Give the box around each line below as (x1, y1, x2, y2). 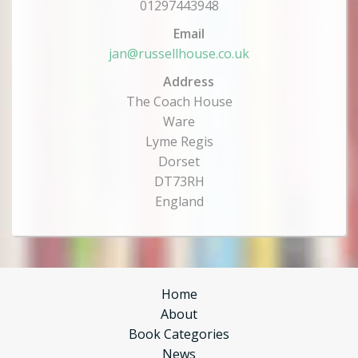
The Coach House (125, 93, 233, 110)
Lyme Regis (145, 133, 213, 150)
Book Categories (129, 325, 229, 343)
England (154, 193, 204, 210)
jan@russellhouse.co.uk (109, 45, 249, 62)
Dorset (158, 153, 200, 170)
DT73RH (153, 173, 205, 190)
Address (160, 73, 214, 90)
